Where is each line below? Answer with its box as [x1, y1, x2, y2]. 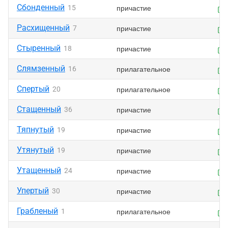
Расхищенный [17, 23, 70, 33]
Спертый [17, 84, 49, 94]
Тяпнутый [17, 125, 54, 134]
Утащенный [17, 165, 61, 175]
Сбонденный [17, 3, 65, 12]
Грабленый [17, 206, 58, 216]
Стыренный [17, 43, 61, 53]
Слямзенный [17, 64, 65, 73]
